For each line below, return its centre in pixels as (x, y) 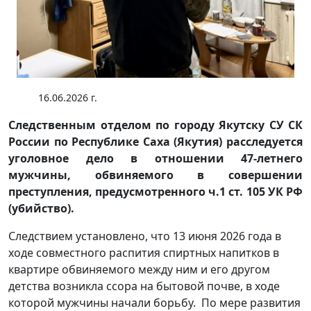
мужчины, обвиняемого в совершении (155, 175)
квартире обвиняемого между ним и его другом (139, 269)
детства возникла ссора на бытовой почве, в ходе (144, 286)
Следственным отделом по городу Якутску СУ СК (155, 125)
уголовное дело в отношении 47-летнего (155, 158)
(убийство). (41, 208)
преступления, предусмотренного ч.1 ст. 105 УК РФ (155, 191)
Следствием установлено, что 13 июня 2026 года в (145, 236)
